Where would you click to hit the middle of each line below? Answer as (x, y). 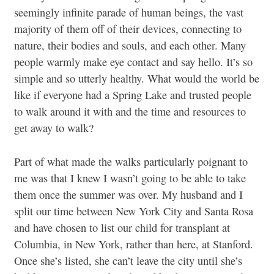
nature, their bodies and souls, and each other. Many (130, 46)
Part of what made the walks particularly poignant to (131, 162)
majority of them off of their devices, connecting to (128, 29)
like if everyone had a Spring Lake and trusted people (133, 95)
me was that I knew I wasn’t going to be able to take (130, 178)
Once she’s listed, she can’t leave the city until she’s (128, 261)
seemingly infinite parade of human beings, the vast (129, 13)
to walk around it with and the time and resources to (130, 112)
